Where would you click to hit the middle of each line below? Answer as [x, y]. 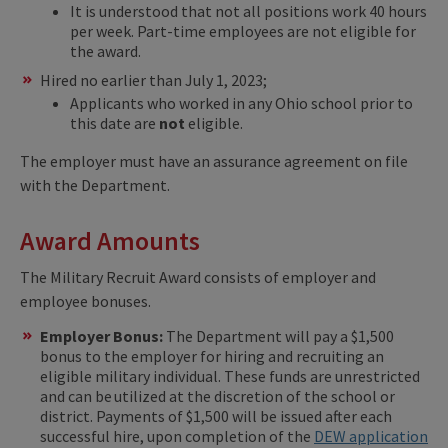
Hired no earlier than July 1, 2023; [155, 79]
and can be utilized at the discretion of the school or [217, 395]
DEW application [371, 435]
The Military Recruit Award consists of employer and [198, 276]
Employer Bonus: [103, 335]
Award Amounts [110, 240]
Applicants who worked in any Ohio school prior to [241, 102]
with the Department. [95, 184]
